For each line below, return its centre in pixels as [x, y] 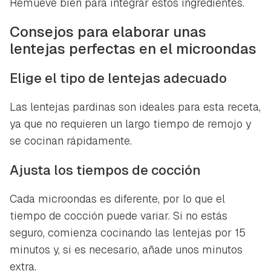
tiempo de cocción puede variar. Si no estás [119, 215]
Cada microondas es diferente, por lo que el [117, 198]
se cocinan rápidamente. [71, 140]
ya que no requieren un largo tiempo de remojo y [130, 123]
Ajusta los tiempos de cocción [105, 170]
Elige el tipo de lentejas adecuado [118, 78]
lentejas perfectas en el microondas [133, 48]
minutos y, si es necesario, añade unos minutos [126, 249]
